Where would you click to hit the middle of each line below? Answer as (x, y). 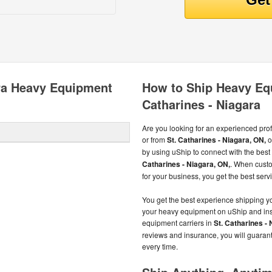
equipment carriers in (178, 223)
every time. (160, 246)
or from (155, 139)
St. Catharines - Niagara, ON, (216, 140)
